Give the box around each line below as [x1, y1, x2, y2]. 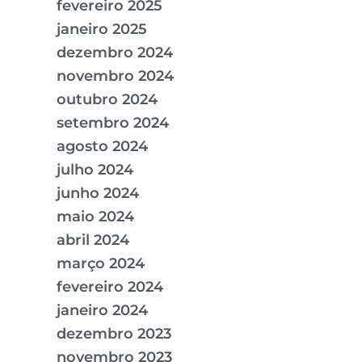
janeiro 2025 [57, 20, 147, 39]
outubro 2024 [57, 90, 158, 109]
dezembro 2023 [57, 325, 171, 343]
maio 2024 [57, 208, 134, 226]
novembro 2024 [57, 67, 174, 86]
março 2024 [57, 255, 145, 273]
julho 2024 [57, 161, 133, 179]
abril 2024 [57, 231, 129, 250]
